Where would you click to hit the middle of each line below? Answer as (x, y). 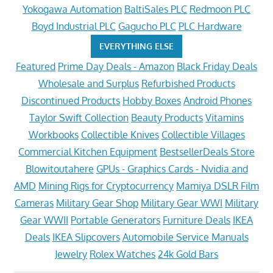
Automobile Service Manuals (185, 237)
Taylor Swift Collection (79, 118)
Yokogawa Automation (72, 9)
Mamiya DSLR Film (218, 186)
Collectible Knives (120, 135)
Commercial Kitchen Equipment (88, 152)
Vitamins (225, 118)
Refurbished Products (188, 83)
